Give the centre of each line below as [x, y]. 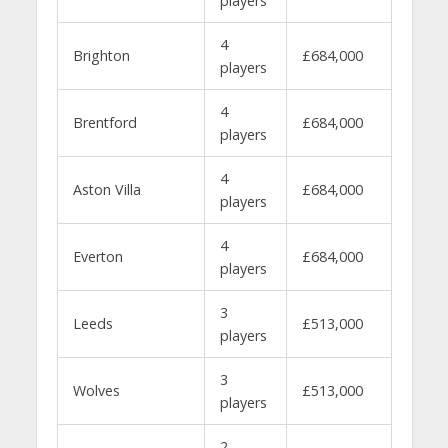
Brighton [101, 55]
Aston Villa [106, 189]
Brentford [104, 122]
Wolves [96, 390]
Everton [97, 256]
